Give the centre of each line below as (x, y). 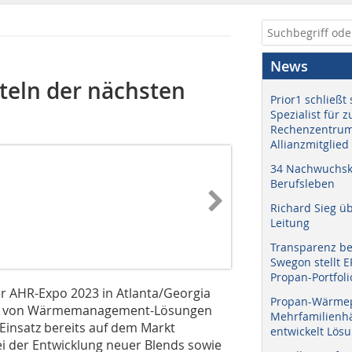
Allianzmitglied (310, 144)
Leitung (290, 223)
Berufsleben (302, 183)
